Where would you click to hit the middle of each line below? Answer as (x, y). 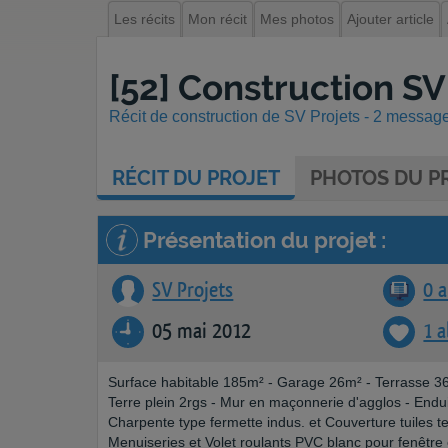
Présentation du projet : (262, 240)
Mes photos (297, 19)
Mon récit (217, 19)
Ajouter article (390, 19)
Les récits (144, 19)
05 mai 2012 (202, 331)
